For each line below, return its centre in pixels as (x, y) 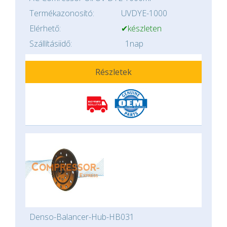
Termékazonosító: (62, 13)
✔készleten (141, 28)
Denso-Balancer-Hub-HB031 (82, 217)
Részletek (113, 72)
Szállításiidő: (51, 44)
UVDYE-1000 (144, 13)
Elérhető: (45, 28)
